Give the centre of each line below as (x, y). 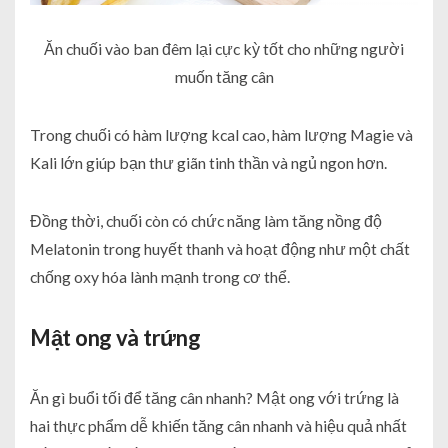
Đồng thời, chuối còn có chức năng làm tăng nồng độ (206, 221)
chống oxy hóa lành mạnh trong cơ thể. (160, 277)
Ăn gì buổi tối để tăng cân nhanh (138, 398)
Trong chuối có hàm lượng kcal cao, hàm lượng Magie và (221, 135)
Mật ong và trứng (115, 338)
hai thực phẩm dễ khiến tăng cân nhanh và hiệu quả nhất (218, 426)
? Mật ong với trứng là (322, 398)
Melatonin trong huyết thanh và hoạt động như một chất (220, 249)
